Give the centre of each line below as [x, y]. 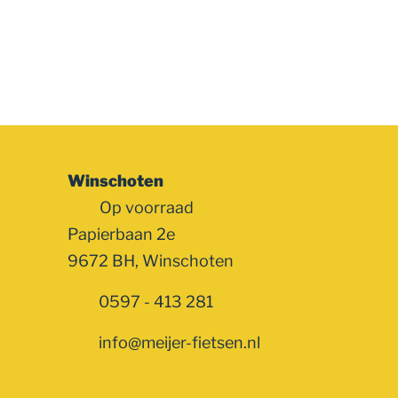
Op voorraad [145, 207]
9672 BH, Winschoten [151, 260]
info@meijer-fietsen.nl [179, 342]
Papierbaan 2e [121, 234]
